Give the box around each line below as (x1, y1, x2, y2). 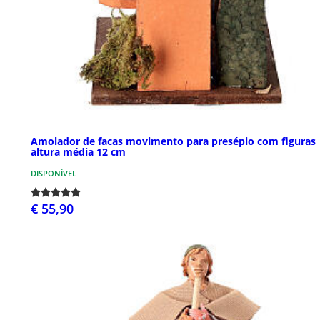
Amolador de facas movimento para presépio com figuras (31, 134, 316, 148)
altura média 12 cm (31, 144, 126, 159)
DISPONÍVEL (31, 167, 76, 179)
